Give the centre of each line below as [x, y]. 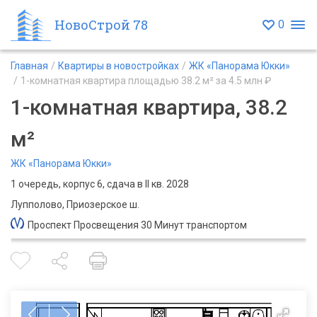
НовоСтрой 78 [101, 24]
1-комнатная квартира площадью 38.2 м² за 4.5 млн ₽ [146, 81]
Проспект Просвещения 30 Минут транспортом [137, 225]
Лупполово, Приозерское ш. [75, 204]
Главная [29, 66]
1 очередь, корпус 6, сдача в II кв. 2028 [100, 184]
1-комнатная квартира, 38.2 [149, 107]
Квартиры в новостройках [119, 66]
